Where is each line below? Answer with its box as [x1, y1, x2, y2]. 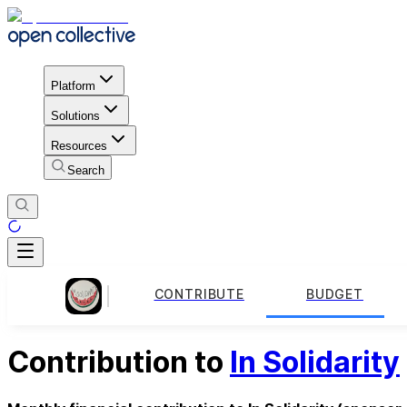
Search [67, 163, 104, 177]
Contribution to [7, 344, 230, 381]
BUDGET [305, 286, 363, 303]
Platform [51, 78, 95, 93]
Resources [51, 138, 107, 153]
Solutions [51, 108, 100, 123]
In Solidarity [230, 344, 400, 381]
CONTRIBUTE [154, 286, 244, 303]
